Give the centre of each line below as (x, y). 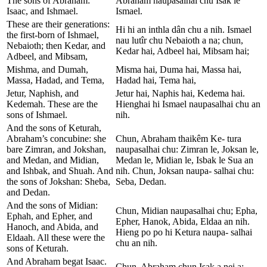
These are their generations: (58, 24)
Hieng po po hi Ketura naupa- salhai (184, 232)
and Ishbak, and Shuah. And (60, 170)
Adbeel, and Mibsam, (47, 56)
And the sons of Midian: (52, 205)
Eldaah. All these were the (56, 237)
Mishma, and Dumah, (47, 69)
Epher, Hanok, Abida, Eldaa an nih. (183, 221)
